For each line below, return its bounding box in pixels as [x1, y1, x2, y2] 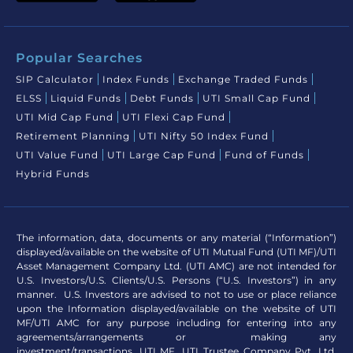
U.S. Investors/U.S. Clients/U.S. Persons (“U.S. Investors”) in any [17, 273, 336, 286]
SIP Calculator [16, 72, 94, 85]
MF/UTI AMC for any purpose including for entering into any [17, 316, 336, 329]
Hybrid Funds [16, 167, 90, 180]
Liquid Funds [50, 91, 121, 104]
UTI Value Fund [16, 148, 98, 161]
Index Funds [102, 72, 169, 85]
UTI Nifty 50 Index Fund [139, 129, 269, 142]
